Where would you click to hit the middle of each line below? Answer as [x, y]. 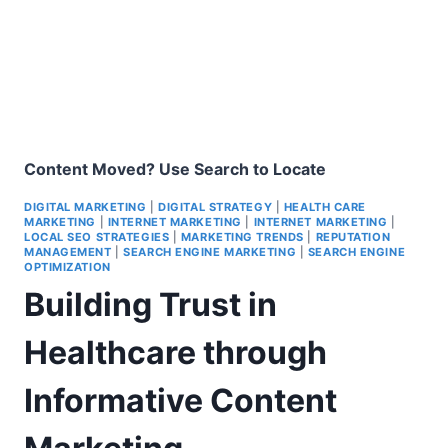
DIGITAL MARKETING [85, 207]
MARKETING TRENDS [242, 237]
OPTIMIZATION [67, 267]
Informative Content [180, 400]
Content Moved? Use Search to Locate [175, 169]
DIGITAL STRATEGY [215, 207]
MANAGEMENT [68, 252]
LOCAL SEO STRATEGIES [97, 237]
